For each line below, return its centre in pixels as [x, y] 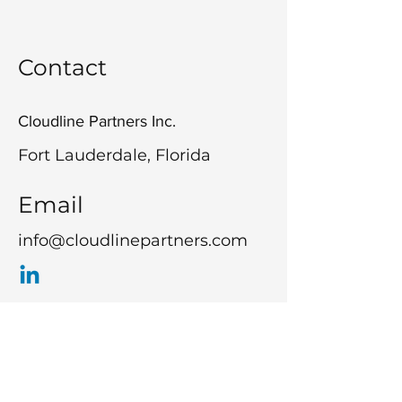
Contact [62, 67]
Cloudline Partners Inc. [97, 121]
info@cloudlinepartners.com [133, 240]
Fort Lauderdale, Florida [114, 155]
